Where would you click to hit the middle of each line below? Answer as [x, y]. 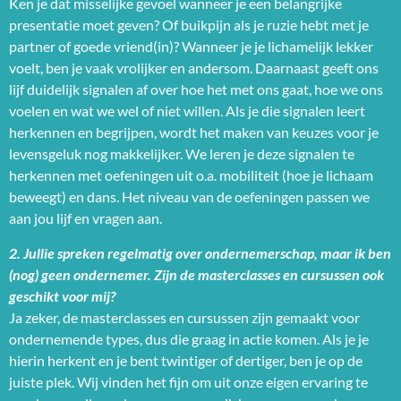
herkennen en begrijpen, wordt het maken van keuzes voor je [194, 132]
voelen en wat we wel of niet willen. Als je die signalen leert [187, 111]
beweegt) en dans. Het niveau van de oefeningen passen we [189, 197]
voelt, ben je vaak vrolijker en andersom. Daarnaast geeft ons [194, 68]
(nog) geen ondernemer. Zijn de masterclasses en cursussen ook [196, 274]
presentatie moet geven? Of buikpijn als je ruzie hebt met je [189, 25]
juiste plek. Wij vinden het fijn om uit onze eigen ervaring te [188, 381]
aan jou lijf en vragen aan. [85, 218]
